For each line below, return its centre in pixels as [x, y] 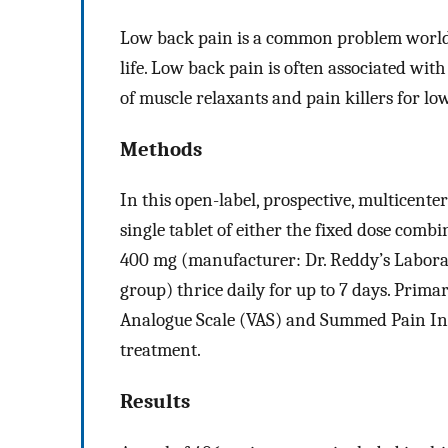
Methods [161, 148]
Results [155, 401]
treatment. [160, 350]
